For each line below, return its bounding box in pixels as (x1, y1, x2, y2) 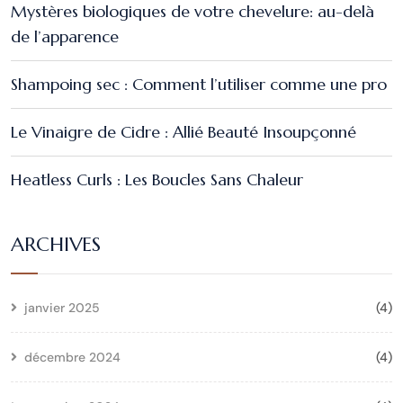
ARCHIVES (11, 232, 101, 257)
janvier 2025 (24, 300, 100, 317)
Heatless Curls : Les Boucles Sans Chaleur (11, 168, 303, 190)
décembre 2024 (24, 349, 121, 366)
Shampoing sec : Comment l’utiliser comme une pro (11, 73, 387, 94)
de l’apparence (11, 25, 119, 47)
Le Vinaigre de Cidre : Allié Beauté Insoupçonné (11, 121, 356, 142)
